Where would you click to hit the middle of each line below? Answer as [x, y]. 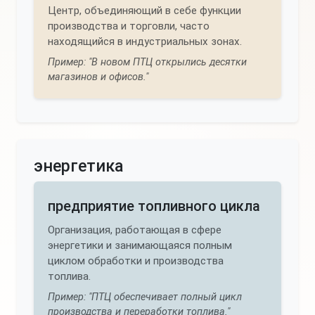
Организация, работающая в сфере [135, 230]
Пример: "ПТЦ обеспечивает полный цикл [145, 297]
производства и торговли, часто [129, 26]
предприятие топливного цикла [154, 206]
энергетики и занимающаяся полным [140, 245]
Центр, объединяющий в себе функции [144, 11]
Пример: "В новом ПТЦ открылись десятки [147, 62]
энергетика [78, 166]
